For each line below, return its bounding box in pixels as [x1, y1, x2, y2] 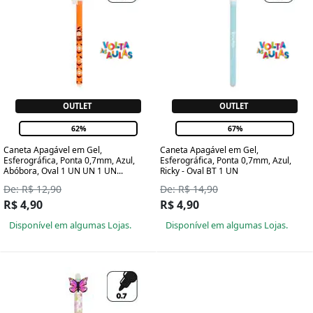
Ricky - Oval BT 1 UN [160, 164, 238, 177]
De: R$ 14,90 [160, 182, 218, 196]
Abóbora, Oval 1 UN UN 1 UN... [3, 164, 123, 177]
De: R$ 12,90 [3, 182, 61, 196]
